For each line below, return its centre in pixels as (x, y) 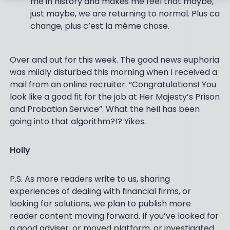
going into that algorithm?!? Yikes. (78, 121)
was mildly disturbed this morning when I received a (113, 72)
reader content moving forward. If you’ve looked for (114, 216)
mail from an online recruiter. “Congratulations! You (113, 84)
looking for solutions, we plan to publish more (100, 204)
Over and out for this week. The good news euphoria (114, 60)
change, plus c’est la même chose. (100, 26)
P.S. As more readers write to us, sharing (90, 179)
